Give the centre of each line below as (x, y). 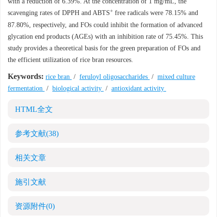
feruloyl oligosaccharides (115, 77)
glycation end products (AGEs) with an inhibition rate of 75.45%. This (105, 37)
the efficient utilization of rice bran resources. (70, 60)
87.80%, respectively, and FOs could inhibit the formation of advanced (105, 25)
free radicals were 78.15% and (155, 13)
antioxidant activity (139, 88)
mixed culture (176, 77)
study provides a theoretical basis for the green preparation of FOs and (104, 48)
